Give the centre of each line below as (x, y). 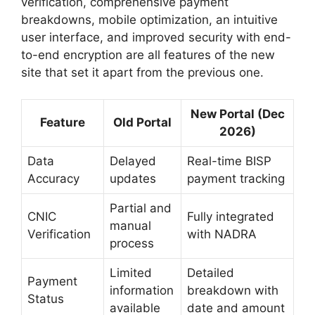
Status (46, 299)
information (142, 291)
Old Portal (142, 123)
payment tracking (236, 179)
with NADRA (222, 234)
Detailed (211, 273)
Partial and (141, 208)
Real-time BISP (229, 161)
